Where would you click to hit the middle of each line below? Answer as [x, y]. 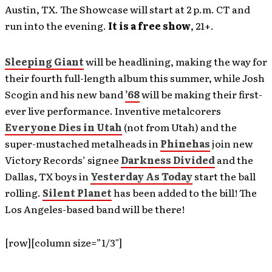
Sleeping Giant [44, 62]
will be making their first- [201, 94]
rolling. [24, 193]
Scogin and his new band [65, 94]
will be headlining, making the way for [175, 62]
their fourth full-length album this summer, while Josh [135, 78]
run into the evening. [56, 26]
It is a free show [149, 26]
